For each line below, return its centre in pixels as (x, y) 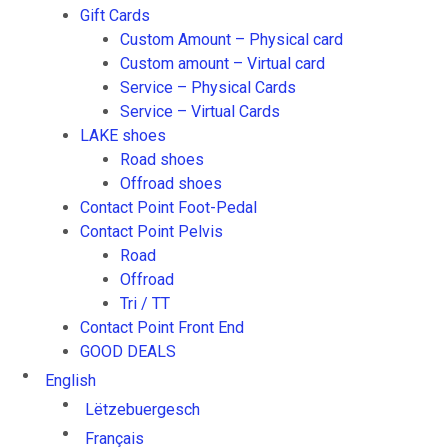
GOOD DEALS (128, 351)
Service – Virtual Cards (200, 111)
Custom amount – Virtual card (222, 63)
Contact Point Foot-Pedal (168, 207)
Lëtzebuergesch (142, 409)
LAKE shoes (123, 135)
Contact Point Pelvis (151, 231)
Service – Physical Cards (208, 87)
